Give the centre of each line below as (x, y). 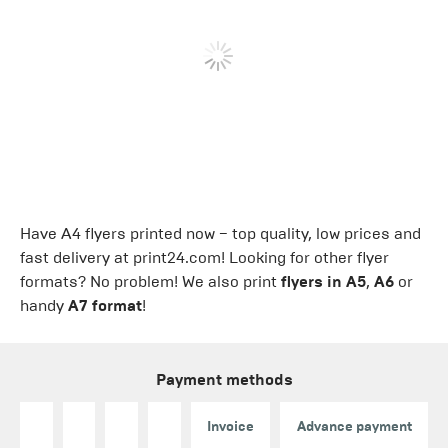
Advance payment (354, 426)
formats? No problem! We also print (150, 281)
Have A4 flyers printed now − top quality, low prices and (220, 233)
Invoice (231, 426)
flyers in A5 (323, 281)
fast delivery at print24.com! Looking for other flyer (204, 257)
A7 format (105, 305)
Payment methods (224, 379)
